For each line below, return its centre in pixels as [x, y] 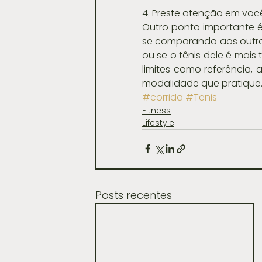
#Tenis [201, 97]
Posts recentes [134, 195]
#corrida [163, 97]
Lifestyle [158, 123]
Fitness [156, 110]
